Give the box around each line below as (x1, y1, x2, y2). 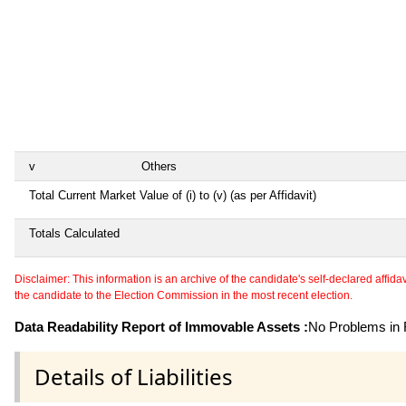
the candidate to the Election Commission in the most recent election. (14, 288, 353, 302)
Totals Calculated (29, 226, 120, 240)
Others (141, 159, 177, 173)
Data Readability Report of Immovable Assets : (14, 318, 308, 334)
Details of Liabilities (34, 361, 233, 391)
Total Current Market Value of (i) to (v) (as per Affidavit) (29, 188, 316, 202)
